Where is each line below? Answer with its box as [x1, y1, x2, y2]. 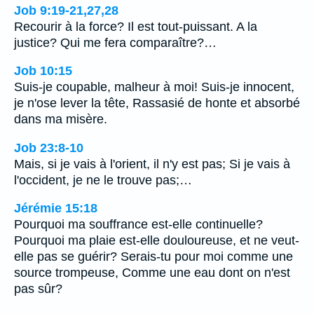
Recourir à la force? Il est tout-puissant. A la [14, 19, 257, 34]
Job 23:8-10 [14, 140, 83, 155]
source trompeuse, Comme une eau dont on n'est [14, 266, 290, 280]
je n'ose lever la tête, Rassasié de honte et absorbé [14, 96, 300, 111]
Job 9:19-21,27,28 [14, 3, 118, 18]
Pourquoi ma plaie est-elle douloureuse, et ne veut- [14, 233, 299, 248]
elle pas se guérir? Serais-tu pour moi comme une [14, 250, 293, 264]
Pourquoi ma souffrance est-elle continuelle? [14, 217, 263, 232]
